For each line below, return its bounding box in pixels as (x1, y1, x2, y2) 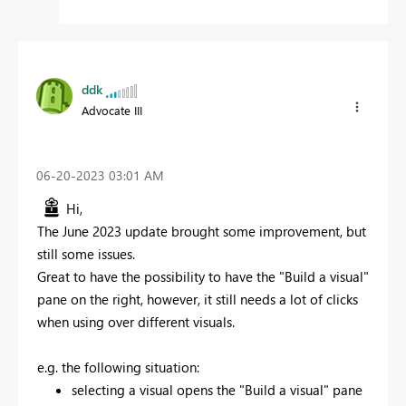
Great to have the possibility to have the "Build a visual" (37, 266, 369, 285)
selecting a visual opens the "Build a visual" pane (71, 380, 362, 399)
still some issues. (37, 244, 135, 263)
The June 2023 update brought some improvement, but (37, 221, 366, 240)
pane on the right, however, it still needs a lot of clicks (37, 289, 358, 308)
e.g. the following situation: (37, 357, 199, 376)
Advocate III (82, 102, 142, 119)
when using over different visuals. (37, 312, 235, 331)
